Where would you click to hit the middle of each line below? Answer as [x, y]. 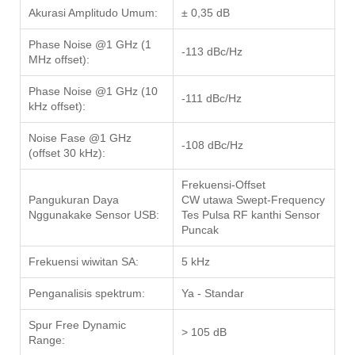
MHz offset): [59, 60]
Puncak [200, 230]
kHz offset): [57, 107]
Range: [47, 340]
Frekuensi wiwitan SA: [84, 262]
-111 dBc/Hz [212, 99]
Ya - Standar [213, 294]
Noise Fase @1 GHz [80, 138]
